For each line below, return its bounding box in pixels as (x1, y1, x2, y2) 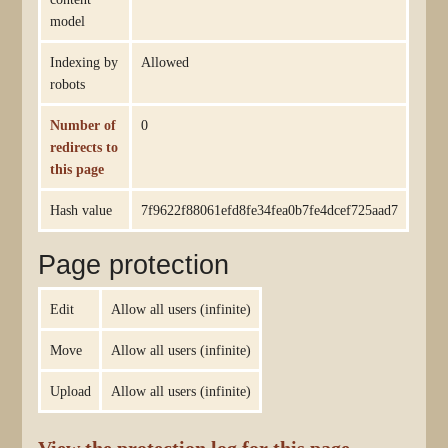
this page (49, 160, 104, 177)
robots (49, 75, 85, 92)
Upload (49, 382, 91, 399)
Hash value (49, 201, 112, 218)
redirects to (49, 138, 118, 155)
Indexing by (49, 53, 118, 70)
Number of (49, 116, 116, 133)
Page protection (38, 249, 230, 280)
